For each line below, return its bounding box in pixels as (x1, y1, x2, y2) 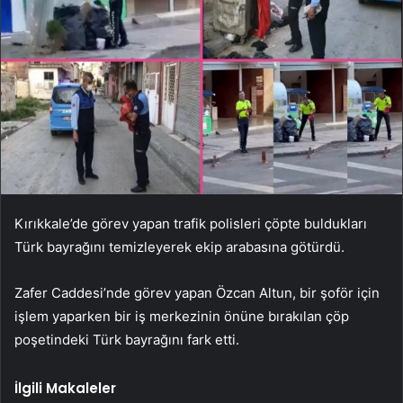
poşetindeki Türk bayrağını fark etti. (14, 330, 239, 348)
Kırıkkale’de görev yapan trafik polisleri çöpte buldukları (14, 214, 367, 232)
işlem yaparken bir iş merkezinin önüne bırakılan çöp (14, 307, 349, 325)
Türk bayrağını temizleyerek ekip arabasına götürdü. (14, 237, 345, 255)
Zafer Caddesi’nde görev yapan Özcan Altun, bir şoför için (14, 283, 380, 301)
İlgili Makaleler (14, 378, 116, 398)
